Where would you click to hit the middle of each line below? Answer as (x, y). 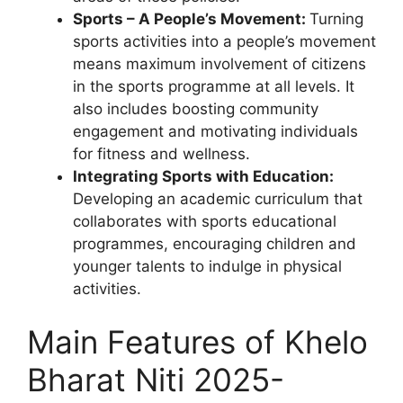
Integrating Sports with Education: (203, 176)
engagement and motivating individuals (215, 131)
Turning (336, 18)
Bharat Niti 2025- (156, 380)
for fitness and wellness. (161, 153)
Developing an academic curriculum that (218, 198)
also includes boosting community (196, 108)
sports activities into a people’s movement (224, 41)
